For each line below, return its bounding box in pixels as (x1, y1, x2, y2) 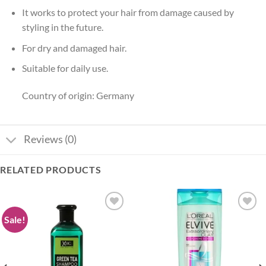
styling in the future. (21, 21, 103, 33)
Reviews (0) (24, 133, 77, 146)
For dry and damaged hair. (21, 42, 126, 53)
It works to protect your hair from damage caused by (21, 7, 234, 18)
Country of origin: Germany (21, 90, 134, 102)
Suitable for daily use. (21, 62, 108, 74)
